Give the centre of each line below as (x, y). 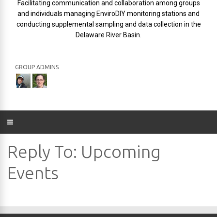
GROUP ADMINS (37, 67)
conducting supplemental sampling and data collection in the (108, 24)
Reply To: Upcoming (84, 151)
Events (33, 173)
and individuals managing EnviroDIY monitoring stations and (108, 14)
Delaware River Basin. (108, 35)
